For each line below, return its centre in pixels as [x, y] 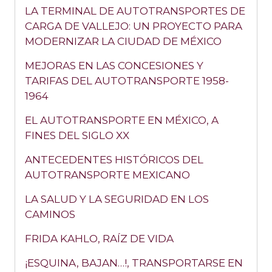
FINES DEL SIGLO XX [77, 136]
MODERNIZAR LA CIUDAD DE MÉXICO [123, 42]
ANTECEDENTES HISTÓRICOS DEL [114, 160]
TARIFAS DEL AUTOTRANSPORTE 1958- [127, 81]
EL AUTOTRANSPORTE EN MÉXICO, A [122, 121]
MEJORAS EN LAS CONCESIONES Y [114, 66]
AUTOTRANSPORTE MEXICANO [107, 175]
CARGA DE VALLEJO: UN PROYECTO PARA [134, 26]
